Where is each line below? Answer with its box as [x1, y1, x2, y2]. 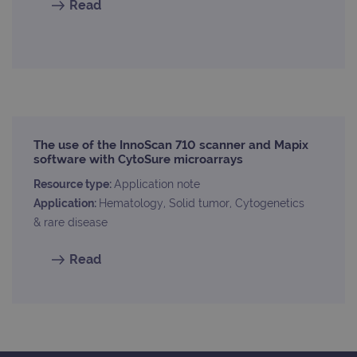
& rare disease [33, 216, 108, 229]
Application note [114, 178, 200, 191]
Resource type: [33, 178, 114, 191]
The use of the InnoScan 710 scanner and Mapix [33, 138, 308, 153]
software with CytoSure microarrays [33, 152, 243, 167]
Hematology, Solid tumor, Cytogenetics [99, 197, 304, 210]
